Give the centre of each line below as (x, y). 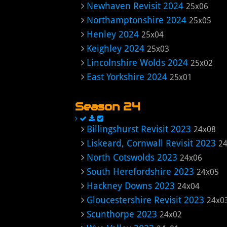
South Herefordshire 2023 (140, 172)
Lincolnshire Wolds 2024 (137, 63)
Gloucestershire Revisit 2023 (145, 200)
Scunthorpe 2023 (122, 214)
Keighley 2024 (116, 48)
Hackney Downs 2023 (131, 186)
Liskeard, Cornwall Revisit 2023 (151, 143)
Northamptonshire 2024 (137, 20)
